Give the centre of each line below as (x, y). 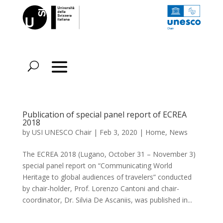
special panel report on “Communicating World (97, 166)
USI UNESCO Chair (61, 132)
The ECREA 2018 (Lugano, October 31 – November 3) (109, 154)
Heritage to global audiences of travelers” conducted (107, 177)
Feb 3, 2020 (118, 132)
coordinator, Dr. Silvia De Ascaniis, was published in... (107, 200)
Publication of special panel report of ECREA (104, 114)
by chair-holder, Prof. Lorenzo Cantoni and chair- (101, 188)
